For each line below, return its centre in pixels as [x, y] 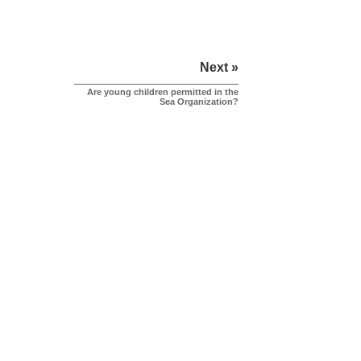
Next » [219, 67]
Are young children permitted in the [162, 92]
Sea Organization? [199, 102]
